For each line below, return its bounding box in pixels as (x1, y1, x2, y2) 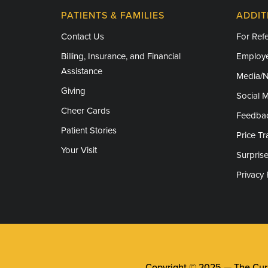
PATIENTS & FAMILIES (61, 9, 165, 22)
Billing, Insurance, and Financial (61, 50, 181, 62)
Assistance (61, 65, 102, 77)
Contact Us (61, 31, 104, 42)
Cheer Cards (61, 105, 110, 116)
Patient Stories (61, 124, 117, 136)
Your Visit (61, 144, 97, 156)
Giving (61, 85, 86, 96)
